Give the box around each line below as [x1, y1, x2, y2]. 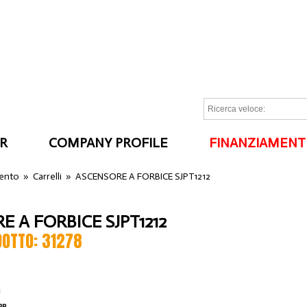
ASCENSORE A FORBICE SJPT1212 [75, 171, 211, 183]
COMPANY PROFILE [49, 134, 169, 151]
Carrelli [33, 171, 62, 183]
